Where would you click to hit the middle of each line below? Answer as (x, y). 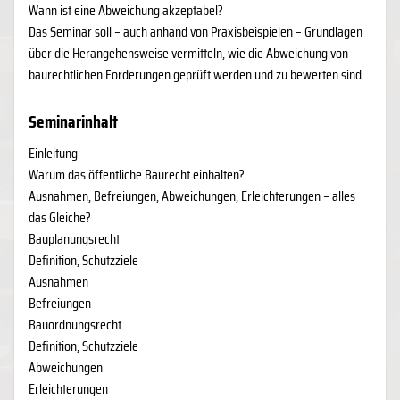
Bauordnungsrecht (75, 325)
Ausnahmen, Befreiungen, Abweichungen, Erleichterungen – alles (192, 196)
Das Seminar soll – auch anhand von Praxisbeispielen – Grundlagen (196, 32)
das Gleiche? (60, 217)
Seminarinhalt (73, 121)
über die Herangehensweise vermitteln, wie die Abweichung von (188, 53)
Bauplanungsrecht (74, 239)
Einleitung (53, 153)
